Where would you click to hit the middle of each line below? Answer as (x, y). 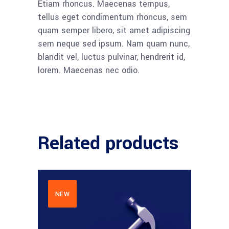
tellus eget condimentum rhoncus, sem (112, 17)
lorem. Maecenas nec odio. (89, 70)
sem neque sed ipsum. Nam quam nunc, (114, 44)
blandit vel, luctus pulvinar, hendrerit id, (111, 57)
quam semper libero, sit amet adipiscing (114, 30)
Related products (108, 143)
